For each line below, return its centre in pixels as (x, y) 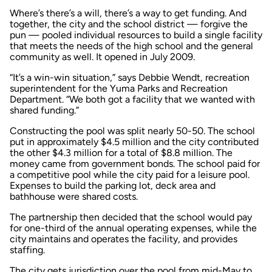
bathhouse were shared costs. (74, 196)
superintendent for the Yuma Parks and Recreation (119, 88)
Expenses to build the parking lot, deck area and (113, 185)
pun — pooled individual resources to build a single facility (136, 35)
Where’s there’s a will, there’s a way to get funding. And (128, 13)
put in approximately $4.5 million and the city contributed (134, 141)
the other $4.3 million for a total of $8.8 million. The (121, 152)
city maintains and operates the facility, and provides (124, 239)
